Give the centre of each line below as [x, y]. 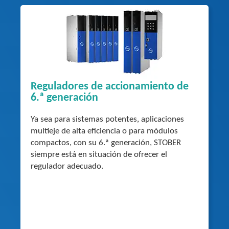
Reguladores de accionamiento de [110, 86]
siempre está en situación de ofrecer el [99, 154]
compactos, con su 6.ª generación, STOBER [106, 143]
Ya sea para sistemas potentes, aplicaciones [107, 119]
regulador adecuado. [67, 166]
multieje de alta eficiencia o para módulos [104, 131]
